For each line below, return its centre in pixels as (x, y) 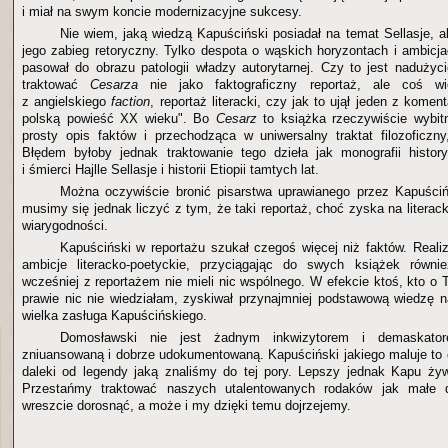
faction (131, 101)
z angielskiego (67, 101)
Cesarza (114, 84)
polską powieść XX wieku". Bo (119, 118)
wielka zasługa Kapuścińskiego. (114, 315)
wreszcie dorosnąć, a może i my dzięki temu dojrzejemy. (186, 405)
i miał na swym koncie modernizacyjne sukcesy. (162, 11)
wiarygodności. (65, 225)
